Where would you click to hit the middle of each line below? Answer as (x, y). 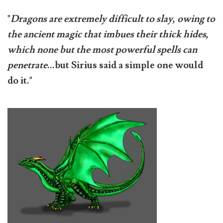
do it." (20, 81)
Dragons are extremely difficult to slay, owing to (113, 19)
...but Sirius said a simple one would (125, 65)
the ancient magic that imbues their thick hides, (108, 35)
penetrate (27, 65)
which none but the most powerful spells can (102, 50)
